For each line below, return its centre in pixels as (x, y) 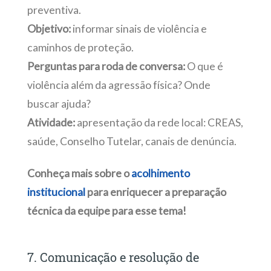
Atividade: (51, 122)
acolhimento (160, 173)
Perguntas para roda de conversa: (106, 66)
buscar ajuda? (59, 103)
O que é (204, 66)
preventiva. (54, 10)
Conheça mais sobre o (78, 173)
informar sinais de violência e (139, 28)
